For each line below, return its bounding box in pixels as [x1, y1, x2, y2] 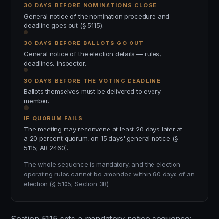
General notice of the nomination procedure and [24, 12, 170, 20]
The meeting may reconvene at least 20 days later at [24, 125, 183, 133]
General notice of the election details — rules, [24, 50, 162, 58]
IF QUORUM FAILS [24, 115, 83, 122]
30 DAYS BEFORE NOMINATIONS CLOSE [24, 2, 157, 9]
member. [24, 97, 49, 105]
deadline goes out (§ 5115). [24, 22, 104, 29]
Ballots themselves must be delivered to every [24, 88, 161, 95]
